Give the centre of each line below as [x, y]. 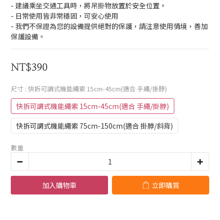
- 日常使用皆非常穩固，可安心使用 [65, 16]
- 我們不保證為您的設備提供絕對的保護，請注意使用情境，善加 [109, 26]
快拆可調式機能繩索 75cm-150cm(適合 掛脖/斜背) [95, 126]
